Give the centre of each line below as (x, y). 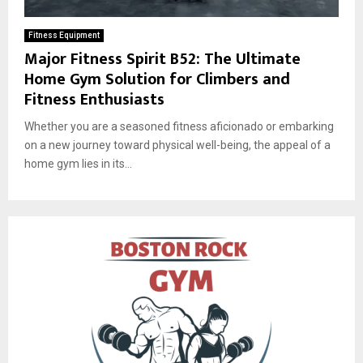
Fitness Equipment (64, 35)
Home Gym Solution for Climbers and (157, 79)
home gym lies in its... (78, 163)
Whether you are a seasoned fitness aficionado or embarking (179, 126)
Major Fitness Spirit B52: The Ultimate (162, 59)
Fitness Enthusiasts (94, 99)
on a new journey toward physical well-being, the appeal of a (177, 145)
